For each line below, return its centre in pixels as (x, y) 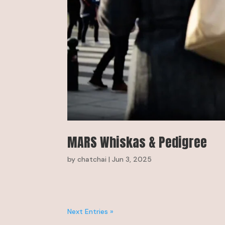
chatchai (92, 159)
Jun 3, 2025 (132, 159)
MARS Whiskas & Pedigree (137, 142)
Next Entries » (91, 211)
